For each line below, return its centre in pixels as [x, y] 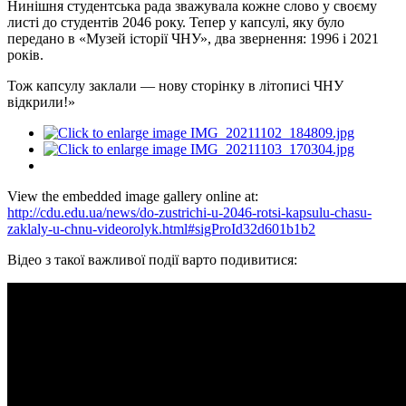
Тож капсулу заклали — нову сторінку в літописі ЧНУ [175, 85]
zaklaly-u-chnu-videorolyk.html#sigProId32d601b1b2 [161, 228]
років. [25, 54]
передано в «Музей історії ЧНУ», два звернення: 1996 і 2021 [193, 38]
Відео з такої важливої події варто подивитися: [152, 259]
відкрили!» [41, 101]
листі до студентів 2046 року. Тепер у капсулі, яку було [176, 22]
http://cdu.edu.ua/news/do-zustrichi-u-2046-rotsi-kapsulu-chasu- [189, 212]
